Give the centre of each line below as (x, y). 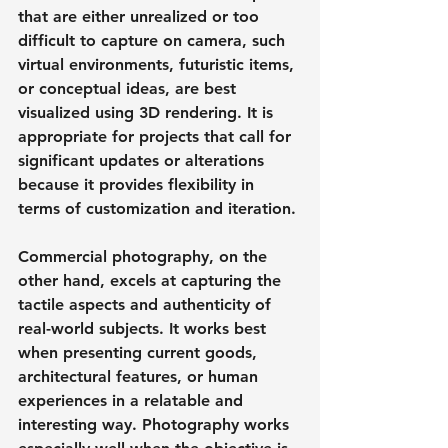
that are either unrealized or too (141, 16)
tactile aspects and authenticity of (147, 304)
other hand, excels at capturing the (152, 280)
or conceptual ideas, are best (129, 88)
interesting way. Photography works (156, 424)
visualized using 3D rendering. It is (148, 112)
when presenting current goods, (140, 352)
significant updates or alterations (143, 160)
